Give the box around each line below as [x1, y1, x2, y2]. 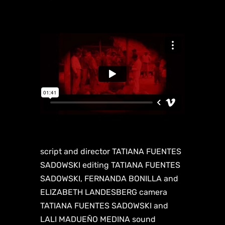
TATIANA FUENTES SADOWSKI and [40, 201, 168, 211]
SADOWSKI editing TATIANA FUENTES [40, 160, 180, 170]
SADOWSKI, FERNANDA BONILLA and [40, 174, 178, 184]
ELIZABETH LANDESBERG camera [40, 187, 167, 197]
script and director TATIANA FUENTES [40, 147, 181, 157]
